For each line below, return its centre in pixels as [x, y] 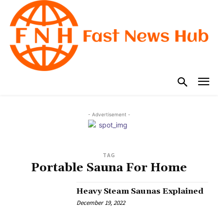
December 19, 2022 [101, 202]
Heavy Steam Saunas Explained [140, 191]
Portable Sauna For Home [109, 168]
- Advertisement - [109, 114]
